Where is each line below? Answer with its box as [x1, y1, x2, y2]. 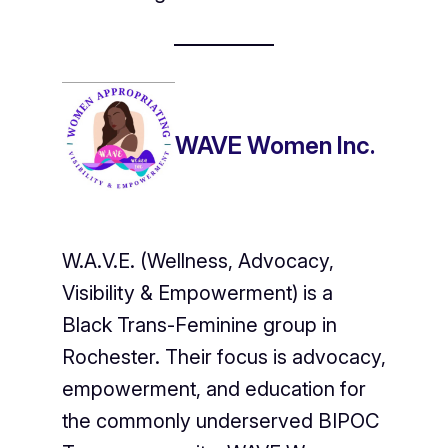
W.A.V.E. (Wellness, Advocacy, [61, 249, 334, 274]
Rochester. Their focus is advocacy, [61, 345, 386, 370]
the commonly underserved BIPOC [61, 409, 379, 434]
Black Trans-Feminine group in [61, 313, 337, 338]
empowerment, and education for [61, 377, 366, 402]
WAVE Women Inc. [174, 131, 375, 160]
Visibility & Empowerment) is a [61, 281, 333, 306]
